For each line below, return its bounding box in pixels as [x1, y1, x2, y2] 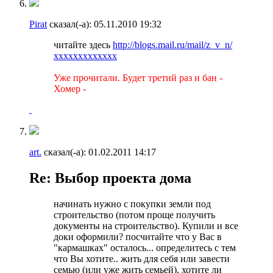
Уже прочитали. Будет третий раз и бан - [54, 72, 222, 83]
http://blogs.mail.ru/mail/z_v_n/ [113, 39, 232, 50]
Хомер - [54, 83, 86, 94]
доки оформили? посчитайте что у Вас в [54, 231, 222, 242]
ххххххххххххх [54, 50, 117, 61]
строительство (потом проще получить [54, 209, 215, 220]
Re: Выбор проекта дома [29, 169, 191, 186]
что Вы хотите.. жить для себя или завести [54, 253, 230, 264]
